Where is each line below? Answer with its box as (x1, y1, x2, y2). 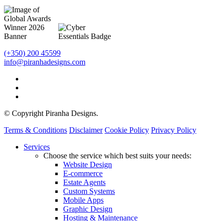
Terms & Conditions (4, 125, 67, 134)
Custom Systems (63, 186, 115, 195)
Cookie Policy (105, 125, 149, 134)
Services (24, 142, 50, 151)
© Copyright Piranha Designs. (4, 109, 98, 117)
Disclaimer (69, 125, 103, 134)
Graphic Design (63, 204, 112, 213)
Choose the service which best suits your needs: (43, 151, 191, 160)
